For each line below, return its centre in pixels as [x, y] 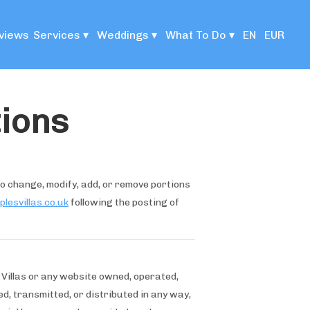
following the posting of [124, 202]
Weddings [123, 35]
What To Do [196, 35]
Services [57, 35]
